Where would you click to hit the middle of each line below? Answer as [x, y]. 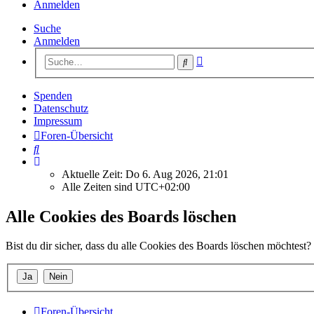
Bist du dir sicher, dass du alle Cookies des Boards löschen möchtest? [158, 246]
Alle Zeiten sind [98, 186]
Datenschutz [61, 108]
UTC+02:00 [163, 186]
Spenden [53, 95]
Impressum [58, 121]
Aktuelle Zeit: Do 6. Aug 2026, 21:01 [145, 174]
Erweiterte [225, 58]
